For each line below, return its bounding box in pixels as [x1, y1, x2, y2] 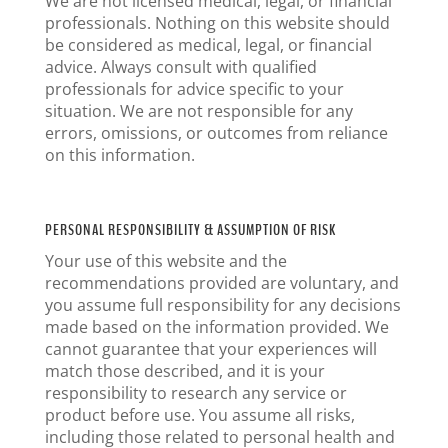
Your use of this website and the [44, 250, 287, 272]
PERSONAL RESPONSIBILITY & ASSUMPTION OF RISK [44, 219, 336, 241]
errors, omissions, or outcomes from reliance [44, 122, 388, 144]
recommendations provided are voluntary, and [44, 272, 399, 294]
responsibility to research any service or [44, 382, 347, 404]
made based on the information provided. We [44, 316, 389, 338]
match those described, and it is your [44, 360, 325, 382]
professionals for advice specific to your [44, 78, 344, 100]
